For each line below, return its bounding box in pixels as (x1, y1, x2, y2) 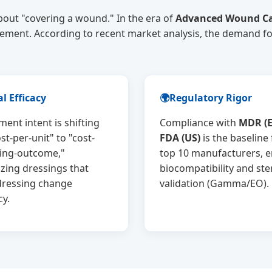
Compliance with (159, 116, 239, 130)
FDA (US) (159, 131, 200, 145)
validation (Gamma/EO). (159, 177, 269, 191)
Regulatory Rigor (169, 91, 252, 105)
